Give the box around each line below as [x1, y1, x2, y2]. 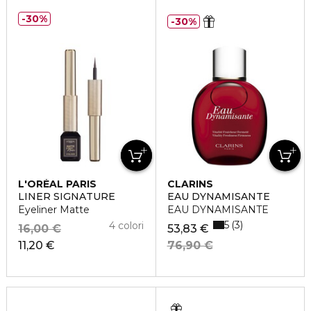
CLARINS [167, 178, 213, 191]
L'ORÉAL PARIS [18, 178, 96, 191]
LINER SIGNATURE [18, 190, 115, 203]
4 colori [109, 219, 144, 233]
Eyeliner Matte [18, 203, 90, 217]
